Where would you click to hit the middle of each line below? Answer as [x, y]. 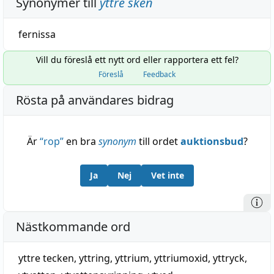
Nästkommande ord [73, 227]
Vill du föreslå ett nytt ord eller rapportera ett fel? [137, 60]
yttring [94, 258]
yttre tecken [46, 258]
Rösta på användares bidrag [95, 100]
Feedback [159, 74]
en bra [81, 141]
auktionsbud [212, 141]
